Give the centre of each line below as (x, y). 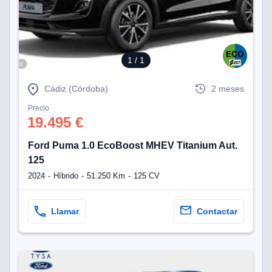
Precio (39, 108)
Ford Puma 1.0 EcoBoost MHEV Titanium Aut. (133, 146)
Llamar (65, 212)
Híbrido (66, 176)
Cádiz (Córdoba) (76, 88)
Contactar (217, 212)
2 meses (228, 88)
